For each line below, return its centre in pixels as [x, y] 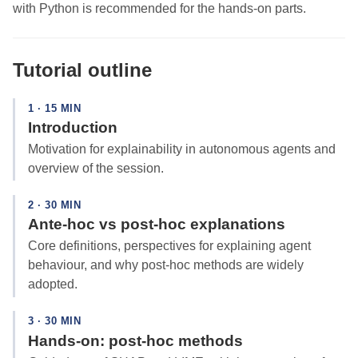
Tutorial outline [82, 70]
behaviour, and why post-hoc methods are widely [166, 265]
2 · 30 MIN [55, 205]
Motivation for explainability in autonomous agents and [182, 149]
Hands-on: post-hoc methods [135, 340]
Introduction [73, 127]
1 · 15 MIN [55, 108]
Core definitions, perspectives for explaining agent [169, 246]
